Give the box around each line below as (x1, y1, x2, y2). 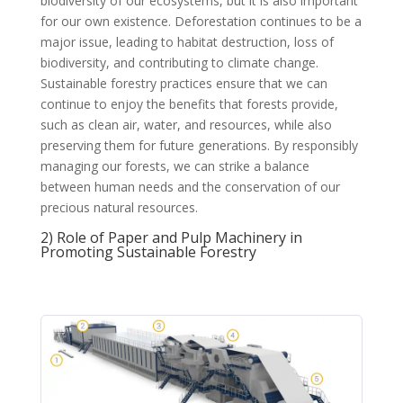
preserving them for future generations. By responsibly (40, 137, 358, 155)
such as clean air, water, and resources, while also (40, 116, 332, 134)
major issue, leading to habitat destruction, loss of (40, 33, 334, 51)
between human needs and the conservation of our (40, 178, 340, 196)
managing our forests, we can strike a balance (40, 157, 309, 175)
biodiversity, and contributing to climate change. (40, 54, 318, 72)
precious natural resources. (40, 199, 198, 217)
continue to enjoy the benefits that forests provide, (40, 95, 338, 113)
